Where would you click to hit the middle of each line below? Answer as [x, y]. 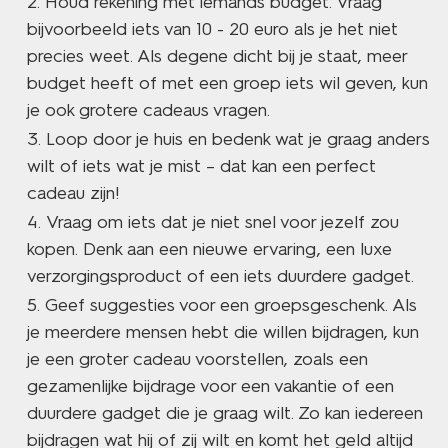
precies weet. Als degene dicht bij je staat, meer [217, 56]
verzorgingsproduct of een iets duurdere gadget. [220, 276]
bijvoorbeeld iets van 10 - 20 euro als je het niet [212, 29]
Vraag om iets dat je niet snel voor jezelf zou [222, 222]
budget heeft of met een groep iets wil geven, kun [227, 83]
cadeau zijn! [73, 193]
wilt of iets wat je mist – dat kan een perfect [201, 166]
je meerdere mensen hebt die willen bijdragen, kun [223, 332]
